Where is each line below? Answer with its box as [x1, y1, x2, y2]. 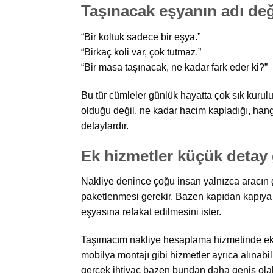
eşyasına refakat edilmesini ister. [80, 207, 221, 218]
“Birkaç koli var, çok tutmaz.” [80, 47, 201, 58]
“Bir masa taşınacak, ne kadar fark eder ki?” [80, 62, 268, 73]
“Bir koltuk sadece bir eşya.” [80, 32, 200, 43]
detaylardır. [80, 120, 129, 131]
